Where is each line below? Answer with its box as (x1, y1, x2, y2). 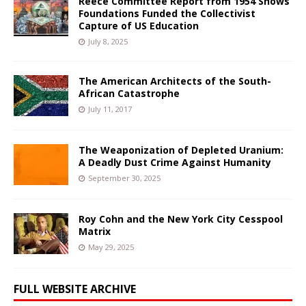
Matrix (79, 224, 111, 238)
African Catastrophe (79, 86, 180, 100)
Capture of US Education (79, 18, 199, 32)
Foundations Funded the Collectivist (79, 6, 255, 20)
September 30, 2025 (88, 172, 161, 183)
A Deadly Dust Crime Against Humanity (79, 155, 271, 169)
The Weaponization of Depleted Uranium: (79, 143, 283, 156)
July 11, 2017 (88, 103, 132, 114)
